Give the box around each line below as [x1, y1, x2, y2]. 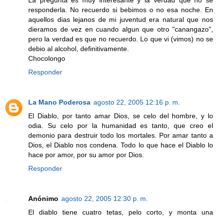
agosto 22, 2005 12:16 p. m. [93, 98, 180, 106]
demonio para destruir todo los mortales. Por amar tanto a [28, 131, 213, 139]
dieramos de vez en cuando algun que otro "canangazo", [28, 25, 213, 33]
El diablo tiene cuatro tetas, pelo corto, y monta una [28, 208, 213, 216]
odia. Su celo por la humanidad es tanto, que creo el [28, 121, 213, 129]
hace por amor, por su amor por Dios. [28, 150, 144, 159]
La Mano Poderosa [28, 98, 91, 106]
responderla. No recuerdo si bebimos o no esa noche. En [28, 5, 213, 14]
